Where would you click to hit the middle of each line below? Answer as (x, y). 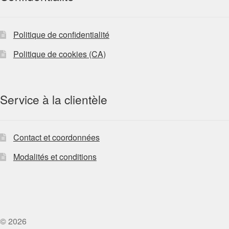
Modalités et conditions (55, 157)
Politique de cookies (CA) (59, 54)
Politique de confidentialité (61, 34)
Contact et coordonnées (56, 138)
